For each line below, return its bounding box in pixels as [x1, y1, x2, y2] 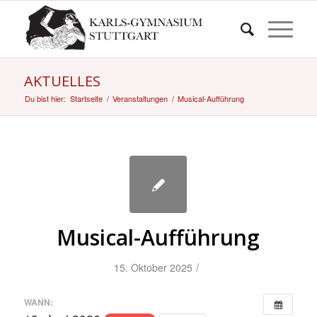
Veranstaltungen [112, 93, 168, 104]
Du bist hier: [24, 93, 66, 104]
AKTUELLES [23, 71, 100, 91]
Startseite [69, 93, 103, 104]
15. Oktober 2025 [114, 260, 193, 275]
